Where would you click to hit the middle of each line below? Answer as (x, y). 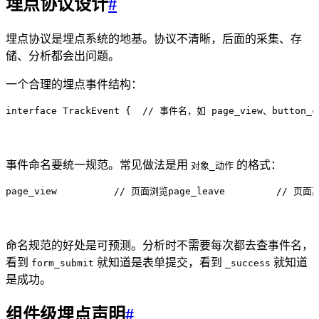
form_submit (63, 263)
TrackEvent (88, 110)
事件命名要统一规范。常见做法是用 (98, 164)
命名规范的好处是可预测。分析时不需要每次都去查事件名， (159, 245)
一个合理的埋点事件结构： (74, 84)
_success (248, 263)
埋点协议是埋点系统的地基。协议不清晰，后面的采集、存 (154, 38)
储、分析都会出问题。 (63, 56)
